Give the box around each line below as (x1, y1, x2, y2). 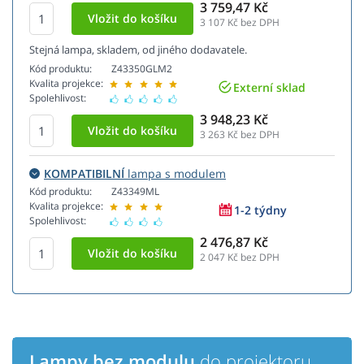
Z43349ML (111, 184, 159, 199)
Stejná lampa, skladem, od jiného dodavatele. (29, 42, 247, 58)
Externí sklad (233, 79, 305, 95)
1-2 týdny (234, 201, 287, 218)
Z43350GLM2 (111, 62, 172, 76)
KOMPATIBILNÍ (44, 166, 124, 182)
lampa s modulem (124, 166, 226, 182)
